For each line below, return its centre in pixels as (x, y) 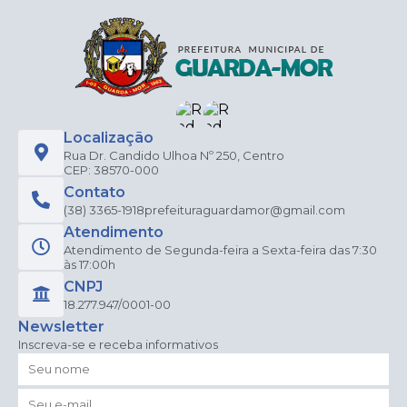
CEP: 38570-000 (111, 169)
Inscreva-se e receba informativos (118, 344)
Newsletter (61, 326)
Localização (109, 137)
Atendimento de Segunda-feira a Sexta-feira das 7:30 (220, 249)
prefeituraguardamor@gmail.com (245, 209)
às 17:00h (89, 264)
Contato (94, 192)
